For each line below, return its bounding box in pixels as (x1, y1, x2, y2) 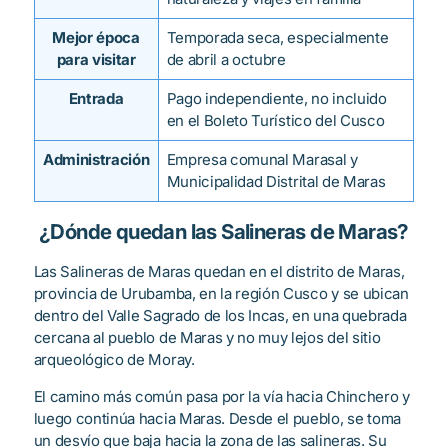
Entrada (68, 89, 124, 109)
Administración (42, 150, 150, 170)
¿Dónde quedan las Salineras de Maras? (39, 219, 409, 245)
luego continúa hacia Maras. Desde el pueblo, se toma (33, 409, 401, 429)
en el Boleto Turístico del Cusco (166, 111, 385, 131)
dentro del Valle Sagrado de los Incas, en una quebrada (33, 306, 407, 326)
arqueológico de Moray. (33, 350, 195, 370)
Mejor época (52, 28, 140, 48)
